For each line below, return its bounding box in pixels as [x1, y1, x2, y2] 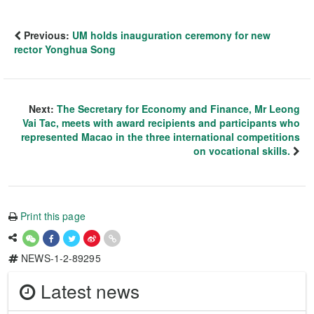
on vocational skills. [193, 143, 290, 158]
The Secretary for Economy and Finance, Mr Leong [57, 101, 300, 116]
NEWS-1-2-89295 [18, 250, 101, 265]
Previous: [21, 27, 72, 42]
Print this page [20, 208, 86, 223]
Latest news [36, 277, 139, 303]
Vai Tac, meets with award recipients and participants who [22, 115, 300, 130]
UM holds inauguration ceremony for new [72, 27, 271, 42]
